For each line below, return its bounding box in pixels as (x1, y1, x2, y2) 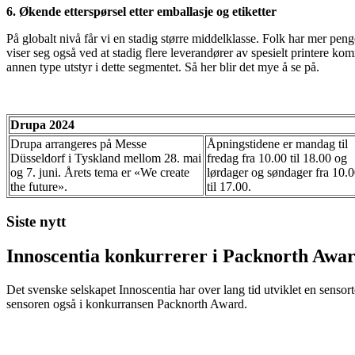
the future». (10, 179, 67, 193)
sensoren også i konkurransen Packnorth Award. (6, 297, 247, 311)
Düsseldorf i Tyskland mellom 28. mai (10, 151, 201, 165)
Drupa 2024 (10, 117, 74, 132)
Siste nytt (6, 212, 66, 230)
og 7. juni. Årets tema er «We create (10, 165, 189, 179)
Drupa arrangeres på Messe (10, 136, 147, 151)
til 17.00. (207, 179, 251, 193)
